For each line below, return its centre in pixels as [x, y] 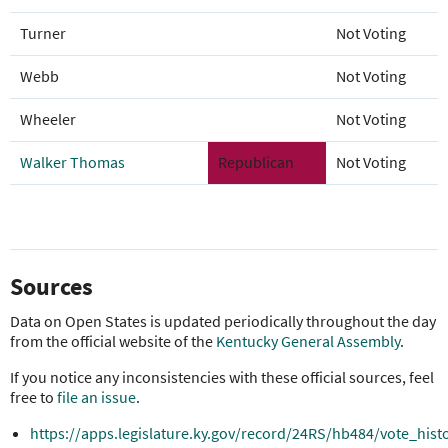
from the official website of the [113, 341]
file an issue [96, 397]
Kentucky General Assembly [308, 341]
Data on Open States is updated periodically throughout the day [223, 321]
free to [33, 397]
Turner [43, 33]
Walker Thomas [72, 162]
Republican [256, 162]
